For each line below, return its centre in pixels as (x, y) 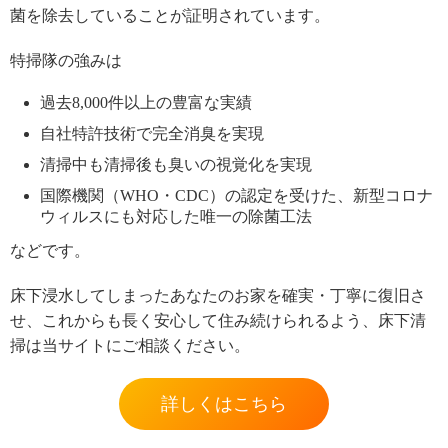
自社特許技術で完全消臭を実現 (152, 133)
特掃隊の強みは (66, 60)
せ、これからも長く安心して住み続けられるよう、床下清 (218, 320)
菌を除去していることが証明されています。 (170, 15)
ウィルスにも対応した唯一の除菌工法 (176, 216)
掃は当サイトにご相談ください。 (130, 345)
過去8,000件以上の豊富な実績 (146, 102)
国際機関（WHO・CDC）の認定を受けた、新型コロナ (236, 195)
